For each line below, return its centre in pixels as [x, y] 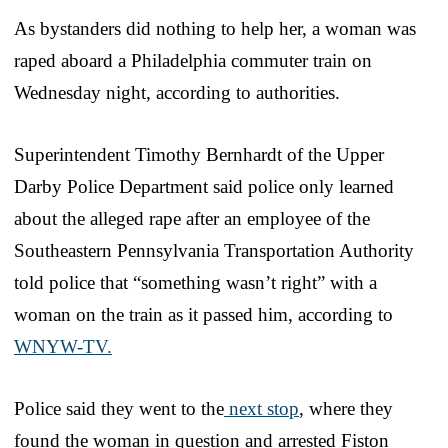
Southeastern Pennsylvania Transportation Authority [214, 250]
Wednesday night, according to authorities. [177, 92]
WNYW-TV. [63, 346]
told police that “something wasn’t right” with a [195, 282]
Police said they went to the [119, 408]
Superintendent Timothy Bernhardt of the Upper [199, 154]
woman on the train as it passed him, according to [203, 314]
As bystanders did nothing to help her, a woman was [215, 28]
